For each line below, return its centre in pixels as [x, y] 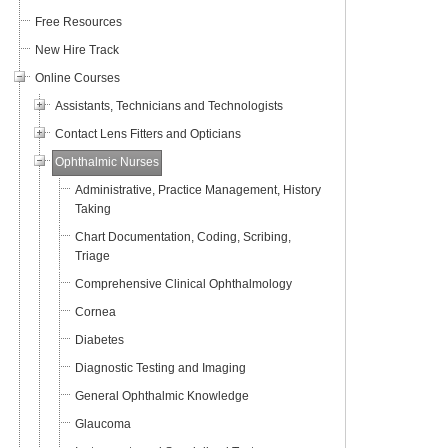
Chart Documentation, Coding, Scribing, [182, 237]
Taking [92, 209]
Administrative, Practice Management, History [197, 190]
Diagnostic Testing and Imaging [160, 368]
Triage [92, 256]
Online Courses [77, 78]
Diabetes [99, 340]
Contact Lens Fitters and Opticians [147, 134]
